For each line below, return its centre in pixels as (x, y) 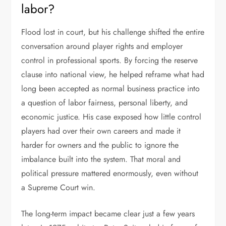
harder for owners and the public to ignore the (100, 145)
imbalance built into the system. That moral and (101, 159)
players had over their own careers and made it (101, 131)
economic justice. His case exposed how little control (111, 117)
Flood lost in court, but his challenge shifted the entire (113, 32)
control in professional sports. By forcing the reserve (110, 60)
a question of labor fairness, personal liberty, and (105, 103)
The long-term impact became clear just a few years (108, 214)
